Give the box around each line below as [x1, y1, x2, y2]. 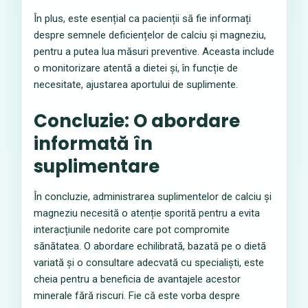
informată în [34, 131, 153, 156]
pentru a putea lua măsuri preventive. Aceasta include [34, 45, 274, 58]
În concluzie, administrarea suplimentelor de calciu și [34, 190, 272, 203]
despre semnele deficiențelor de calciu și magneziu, [34, 29, 266, 41]
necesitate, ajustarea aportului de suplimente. [34, 78, 238, 91]
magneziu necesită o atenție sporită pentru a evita [34, 207, 260, 219]
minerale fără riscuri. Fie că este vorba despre [34, 289, 240, 302]
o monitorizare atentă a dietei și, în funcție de [34, 62, 238, 74]
